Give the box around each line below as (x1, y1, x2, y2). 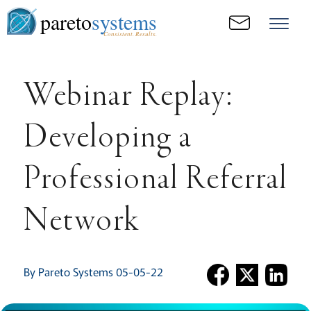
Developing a (23, 121, 192, 156)
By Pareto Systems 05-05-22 (23, 263, 163, 280)
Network (23, 205, 140, 239)
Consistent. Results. (103, 29, 157, 37)
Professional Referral (23, 163, 287, 198)
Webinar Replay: (23, 80, 234, 115)
